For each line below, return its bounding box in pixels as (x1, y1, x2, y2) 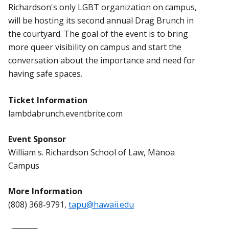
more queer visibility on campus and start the (8, 41, 181, 53)
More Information (8, 185, 82, 197)
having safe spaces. (8, 67, 82, 79)
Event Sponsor (8, 133, 66, 145)
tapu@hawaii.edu (68, 198, 134, 210)
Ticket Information (8, 94, 87, 106)
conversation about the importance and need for (8, 54, 195, 66)
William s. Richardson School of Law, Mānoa (8, 146, 175, 158)
